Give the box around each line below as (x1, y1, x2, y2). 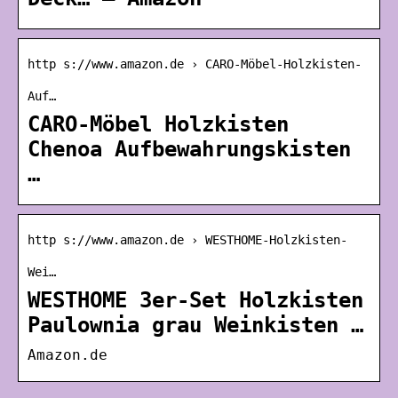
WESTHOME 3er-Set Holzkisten (28, 287, 363, 313)
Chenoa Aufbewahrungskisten (28, 136, 351, 162)
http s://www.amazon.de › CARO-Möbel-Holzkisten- (28, 56, 362, 71)
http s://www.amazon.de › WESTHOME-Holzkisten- (28, 232, 347, 247)
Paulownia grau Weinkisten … (28, 312, 363, 338)
